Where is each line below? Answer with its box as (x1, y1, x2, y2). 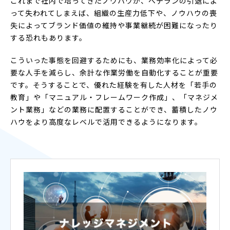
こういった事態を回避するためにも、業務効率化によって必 (10, 54, 218, 65)
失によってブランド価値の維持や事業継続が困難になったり (10, 20, 218, 30)
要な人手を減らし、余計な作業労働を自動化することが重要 (10, 67, 218, 78)
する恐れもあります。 (10, 32, 87, 43)
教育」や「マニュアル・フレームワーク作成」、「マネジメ (10, 91, 218, 102)
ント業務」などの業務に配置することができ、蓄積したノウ (10, 104, 218, 114)
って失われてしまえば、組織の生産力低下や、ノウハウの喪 (10, 7, 217, 18)
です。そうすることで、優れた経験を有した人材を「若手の (10, 79, 217, 90)
